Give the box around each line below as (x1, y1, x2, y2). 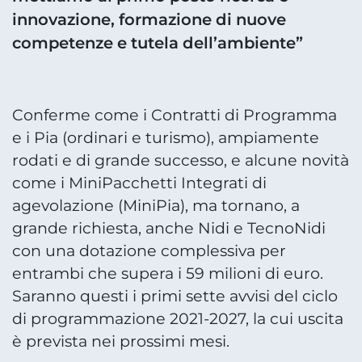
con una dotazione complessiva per (12, 242, 286, 261)
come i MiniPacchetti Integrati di (12, 174, 267, 193)
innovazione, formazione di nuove (12, 10, 286, 30)
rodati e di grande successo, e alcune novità (12, 151, 349, 170)
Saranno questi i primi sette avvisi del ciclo (12, 287, 338, 306)
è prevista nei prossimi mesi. (12, 332, 229, 351)
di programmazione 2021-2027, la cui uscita (12, 309, 343, 329)
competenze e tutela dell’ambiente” (12, 33, 303, 53)
